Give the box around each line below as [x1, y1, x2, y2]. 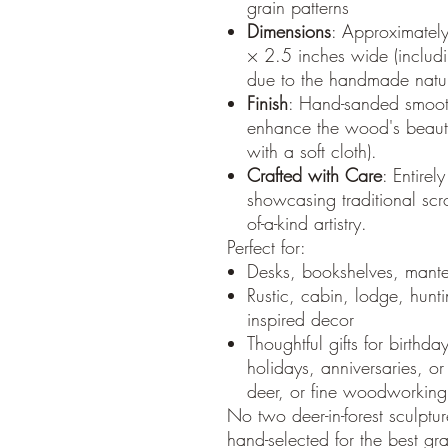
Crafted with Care [247, 163, 382, 187]
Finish [247, 91, 288, 115]
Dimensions [247, 19, 331, 43]
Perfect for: [227, 235, 306, 259]
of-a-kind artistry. [247, 211, 367, 235]
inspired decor [247, 307, 354, 331]
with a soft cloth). [247, 139, 377, 163]
